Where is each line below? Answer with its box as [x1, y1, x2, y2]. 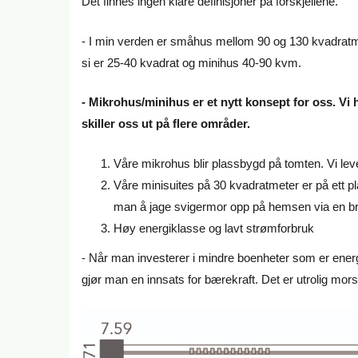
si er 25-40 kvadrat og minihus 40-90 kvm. [82, 55, 301, 70]
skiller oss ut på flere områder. [82, 117, 253, 131]
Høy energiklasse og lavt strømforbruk [113, 221, 314, 235]
